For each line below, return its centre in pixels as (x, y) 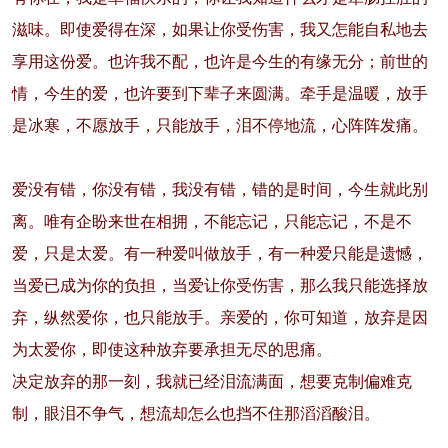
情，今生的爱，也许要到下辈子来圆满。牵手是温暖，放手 (219, 94)
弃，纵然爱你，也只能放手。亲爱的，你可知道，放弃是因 (219, 318)
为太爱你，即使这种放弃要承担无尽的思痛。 (171, 350)
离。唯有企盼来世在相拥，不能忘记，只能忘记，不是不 (211, 222)
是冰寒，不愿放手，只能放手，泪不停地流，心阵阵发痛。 (219, 126)
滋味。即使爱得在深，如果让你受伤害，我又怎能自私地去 (219, 30)
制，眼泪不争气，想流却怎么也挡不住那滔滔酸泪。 (195, 414)
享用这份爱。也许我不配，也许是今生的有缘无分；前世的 (219, 62)
